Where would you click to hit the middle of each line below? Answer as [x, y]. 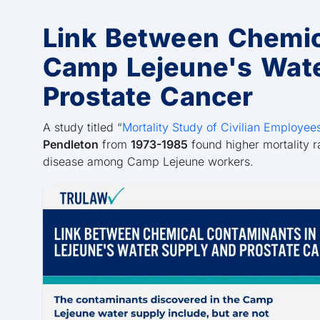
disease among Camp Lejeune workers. [148, 162]
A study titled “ [82, 127]
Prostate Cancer [148, 97]
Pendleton [71, 145]
